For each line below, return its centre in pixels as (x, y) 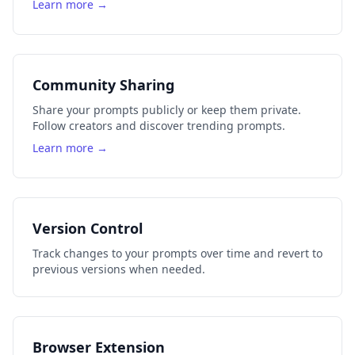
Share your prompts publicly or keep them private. (167, 110)
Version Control (88, 228)
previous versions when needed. (119, 269)
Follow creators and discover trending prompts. (159, 126)
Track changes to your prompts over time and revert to (177, 253)
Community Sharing (103, 85)
